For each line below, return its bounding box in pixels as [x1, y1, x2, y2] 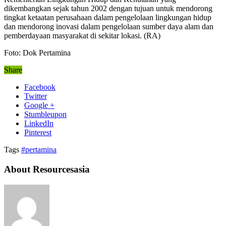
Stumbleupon [24, 110, 67, 119]
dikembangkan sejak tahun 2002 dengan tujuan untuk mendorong [4, 4, 212, 13]
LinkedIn [24, 119, 53, 128]
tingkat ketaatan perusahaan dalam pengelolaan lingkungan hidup [4, 13, 211, 22]
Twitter [24, 92, 47, 101]
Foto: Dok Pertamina [4, 48, 71, 58]
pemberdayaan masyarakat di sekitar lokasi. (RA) [4, 31, 160, 40]
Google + [24, 101, 54, 110]
